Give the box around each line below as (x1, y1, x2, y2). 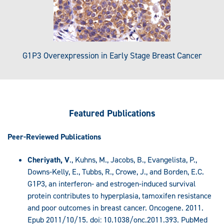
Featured (68, 106, 107, 119)
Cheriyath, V (27, 154, 69, 165)
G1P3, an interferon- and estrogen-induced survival (27, 178, 195, 189)
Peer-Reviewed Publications (7, 131, 101, 142)
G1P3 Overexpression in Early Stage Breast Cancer (22, 50, 202, 61)
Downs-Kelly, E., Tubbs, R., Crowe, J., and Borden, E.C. (27, 166, 204, 177)
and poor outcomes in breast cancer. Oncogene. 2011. (27, 202, 203, 213)
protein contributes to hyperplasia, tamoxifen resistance (27, 190, 211, 201)
